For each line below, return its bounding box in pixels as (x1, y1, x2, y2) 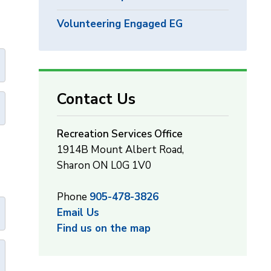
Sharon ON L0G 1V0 (57, 158, 152, 172)
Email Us (57, 206, 100, 220)
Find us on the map (57, 221, 151, 235)
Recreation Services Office (57, 127, 183, 141)
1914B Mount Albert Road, (57, 143, 184, 157)
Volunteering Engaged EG (57, 17, 183, 31)
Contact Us (57, 89, 136, 109)
